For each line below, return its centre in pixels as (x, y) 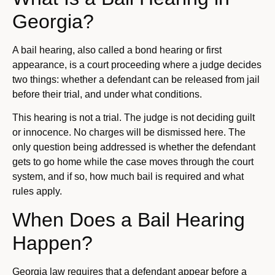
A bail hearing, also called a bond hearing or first (117, 50)
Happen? (52, 243)
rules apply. (37, 192)
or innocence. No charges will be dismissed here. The (129, 133)
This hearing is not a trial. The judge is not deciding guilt (134, 118)
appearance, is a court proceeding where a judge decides (137, 64)
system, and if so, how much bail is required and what (128, 177)
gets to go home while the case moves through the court (133, 162)
